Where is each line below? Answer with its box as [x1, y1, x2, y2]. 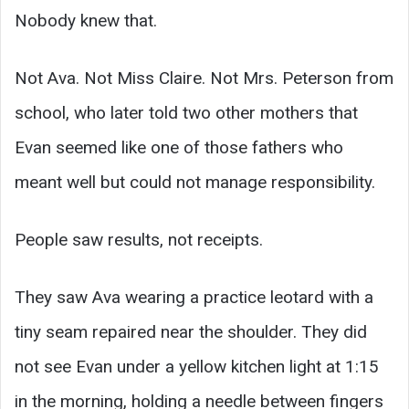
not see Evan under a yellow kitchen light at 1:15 [15, 356, 379, 378]
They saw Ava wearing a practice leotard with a [15, 287, 373, 309]
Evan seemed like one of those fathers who [15, 137, 343, 159]
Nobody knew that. [15, 10, 157, 32]
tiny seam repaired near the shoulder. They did [15, 321, 367, 343]
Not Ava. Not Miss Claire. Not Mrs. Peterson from [15, 68, 393, 89]
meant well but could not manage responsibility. [15, 172, 375, 194]
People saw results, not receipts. [15, 229, 263, 251]
